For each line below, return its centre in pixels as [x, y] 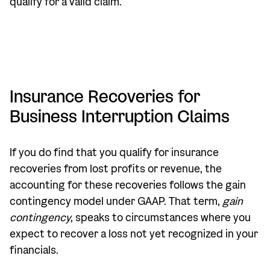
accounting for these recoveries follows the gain [128, 185]
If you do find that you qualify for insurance [114, 153]
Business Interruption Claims [120, 117]
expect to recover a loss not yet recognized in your [134, 234]
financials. [34, 250]
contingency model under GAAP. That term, [116, 202]
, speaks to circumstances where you [161, 218]
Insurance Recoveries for [105, 97]
